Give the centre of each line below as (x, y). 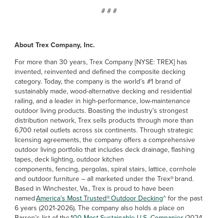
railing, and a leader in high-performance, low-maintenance (102, 101)
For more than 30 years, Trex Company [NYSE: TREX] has (101, 62)
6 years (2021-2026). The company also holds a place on (100, 208)
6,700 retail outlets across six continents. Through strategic (104, 130)
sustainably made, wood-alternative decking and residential (103, 91)
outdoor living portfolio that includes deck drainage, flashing (105, 150)
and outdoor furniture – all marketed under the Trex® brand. (104, 179)
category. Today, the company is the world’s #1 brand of (98, 82)
